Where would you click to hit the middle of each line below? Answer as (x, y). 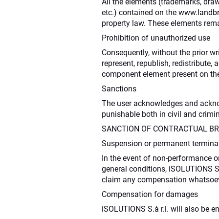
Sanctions (119, 88)
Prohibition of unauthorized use (156, 38)
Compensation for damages (150, 194)
